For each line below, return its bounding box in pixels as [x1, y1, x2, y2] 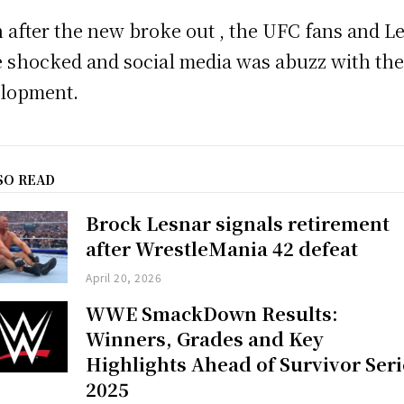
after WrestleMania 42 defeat [86, 235, 359, 262]
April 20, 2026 [86, 270, 162, 286]
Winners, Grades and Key [86, 325, 325, 352]
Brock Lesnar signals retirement [86, 210, 390, 237]
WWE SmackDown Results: [86, 299, 339, 326]
